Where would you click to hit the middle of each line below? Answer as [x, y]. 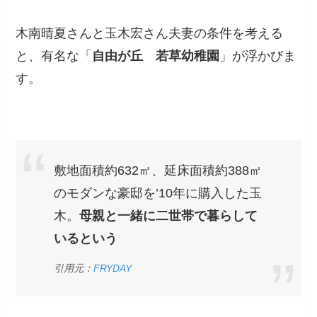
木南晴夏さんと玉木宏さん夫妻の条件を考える [150, 33]
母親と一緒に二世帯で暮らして [169, 216]
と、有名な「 [54, 56]
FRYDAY [113, 269]
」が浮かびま [258, 56]
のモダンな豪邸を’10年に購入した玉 [158, 194]
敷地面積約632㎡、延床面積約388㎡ [158, 171]
